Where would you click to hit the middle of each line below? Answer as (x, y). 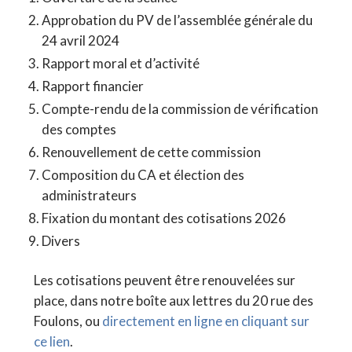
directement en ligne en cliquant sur (205, 321)
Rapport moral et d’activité (121, 63)
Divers (61, 240)
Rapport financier (93, 86)
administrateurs (90, 195)
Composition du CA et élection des (143, 174)
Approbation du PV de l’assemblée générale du (178, 20)
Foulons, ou (68, 321)
